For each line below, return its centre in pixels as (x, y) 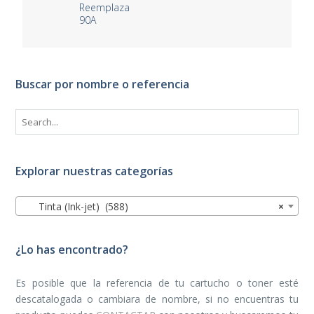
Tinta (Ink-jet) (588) (75, 206)
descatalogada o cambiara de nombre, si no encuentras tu (157, 299)
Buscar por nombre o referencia (103, 84)
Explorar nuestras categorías (95, 171)
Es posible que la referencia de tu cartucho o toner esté (157, 282)
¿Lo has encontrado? (72, 249)
